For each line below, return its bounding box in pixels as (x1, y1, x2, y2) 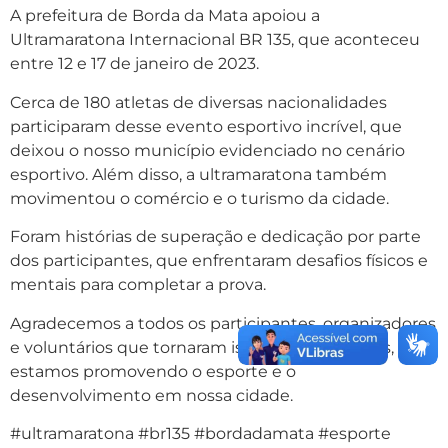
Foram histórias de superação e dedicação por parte (10, 227, 421, 247)
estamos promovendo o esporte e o (10, 361, 296, 381)
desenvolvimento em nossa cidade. (10, 385, 293, 405)
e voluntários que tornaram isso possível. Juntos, (10, 337, 394, 357)
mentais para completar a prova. (10, 275, 266, 295)
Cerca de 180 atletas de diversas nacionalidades (10, 92, 387, 112)
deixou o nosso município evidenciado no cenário (10, 140, 405, 160)
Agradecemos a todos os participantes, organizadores (10, 313, 436, 333)
